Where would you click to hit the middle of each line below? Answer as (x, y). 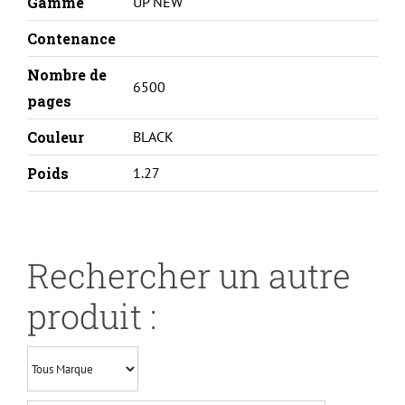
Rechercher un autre (188, 276)
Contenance (71, 39)
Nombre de (66, 75)
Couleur (55, 137)
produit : (91, 316)
